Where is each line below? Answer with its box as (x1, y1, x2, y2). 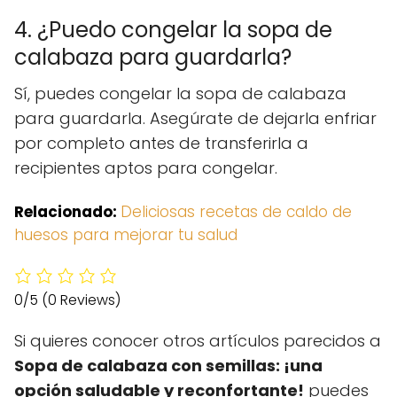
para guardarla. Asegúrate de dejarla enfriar (14, 107, 377, 129)
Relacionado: (14, 201, 117, 222)
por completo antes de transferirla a (14, 132, 308, 154)
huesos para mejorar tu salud (14, 224, 237, 245)
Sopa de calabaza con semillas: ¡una (14, 354, 323, 378)
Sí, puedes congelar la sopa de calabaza (14, 82, 346, 105)
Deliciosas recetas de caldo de (121, 201, 352, 222)
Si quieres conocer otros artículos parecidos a (14, 330, 381, 353)
